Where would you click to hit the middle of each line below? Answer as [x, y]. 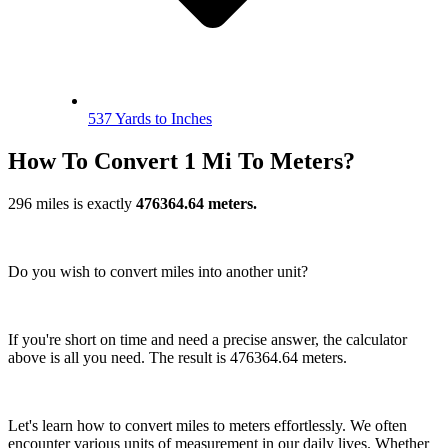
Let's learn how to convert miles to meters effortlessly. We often [207, 425]
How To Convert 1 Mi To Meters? [181, 160]
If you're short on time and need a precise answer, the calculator [207, 339]
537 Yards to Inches [150, 118]
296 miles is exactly [72, 203]
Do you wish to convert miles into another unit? [158, 271]
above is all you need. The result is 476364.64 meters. [177, 357]
